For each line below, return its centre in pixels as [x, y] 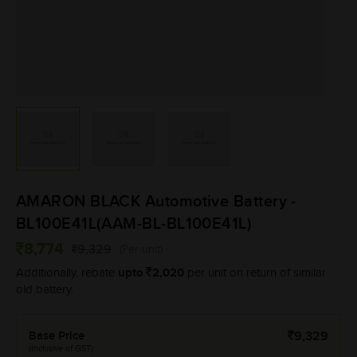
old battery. [45, 290]
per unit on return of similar [255, 273]
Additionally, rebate [67, 273]
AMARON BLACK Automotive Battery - [156, 202]
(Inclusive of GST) [61, 349]
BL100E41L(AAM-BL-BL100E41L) [134, 224]
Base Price [57, 337]
